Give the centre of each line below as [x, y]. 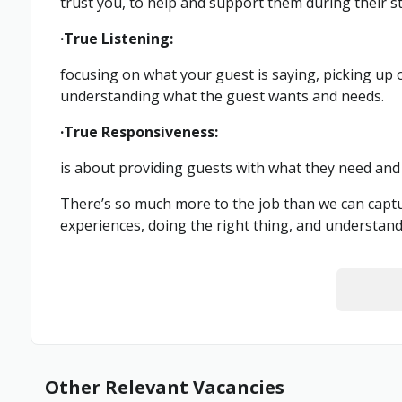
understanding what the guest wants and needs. [222, 96]
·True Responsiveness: [139, 132]
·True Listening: [117, 39]
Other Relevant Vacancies [165, 387]
